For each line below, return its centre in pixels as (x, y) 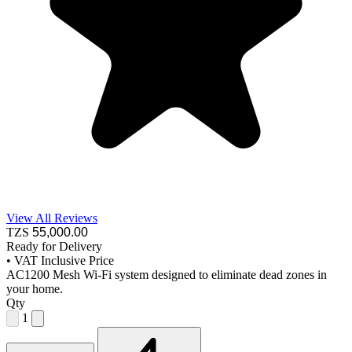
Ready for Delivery (54, 246)
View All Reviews (52, 218)
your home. (35, 288)
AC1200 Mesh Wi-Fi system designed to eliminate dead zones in (167, 274)
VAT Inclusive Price (64, 260)
